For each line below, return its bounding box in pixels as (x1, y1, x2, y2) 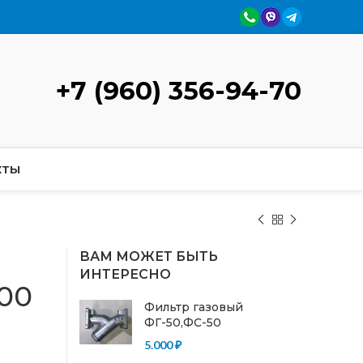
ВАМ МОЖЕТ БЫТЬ (79, 249, 218, 264)
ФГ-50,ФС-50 (143, 315, 221, 330)
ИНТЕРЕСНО (79, 267, 171, 282)
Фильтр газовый (143, 300, 243, 314)
